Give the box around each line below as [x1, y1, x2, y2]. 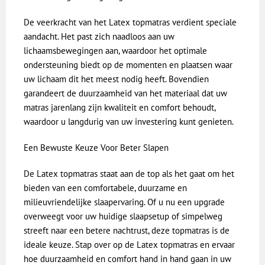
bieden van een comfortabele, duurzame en [24, 182, 187, 194]
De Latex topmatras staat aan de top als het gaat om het [24, 168, 234, 180]
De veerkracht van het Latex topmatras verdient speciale [24, 17, 237, 28]
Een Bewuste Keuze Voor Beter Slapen [24, 142, 169, 154]
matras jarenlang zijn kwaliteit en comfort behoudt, [24, 102, 216, 114]
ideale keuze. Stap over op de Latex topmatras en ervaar [24, 239, 235, 251]
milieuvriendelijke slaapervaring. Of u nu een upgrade [24, 196, 225, 208]
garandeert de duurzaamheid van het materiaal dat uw [24, 88, 227, 99]
